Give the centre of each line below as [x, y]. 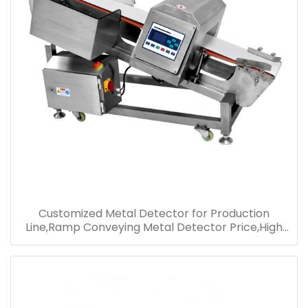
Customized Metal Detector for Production [154, 213]
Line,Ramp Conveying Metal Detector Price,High [154, 227]
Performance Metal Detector [154, 241]
